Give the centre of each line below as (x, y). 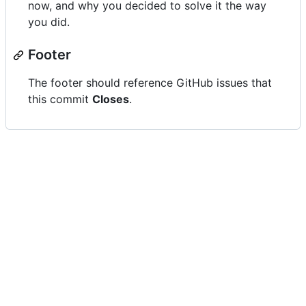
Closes (111, 99)
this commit (60, 99)
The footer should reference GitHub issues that (150, 83)
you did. (49, 22)
